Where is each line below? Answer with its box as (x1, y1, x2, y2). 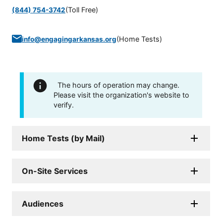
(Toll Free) (65, 5, 98, 14)
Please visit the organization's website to (54, 90, 189, 99)
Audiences (22, 198, 63, 209)
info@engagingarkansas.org (22, 35, 116, 43)
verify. (54, 100, 74, 109)
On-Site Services (22, 166, 88, 176)
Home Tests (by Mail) (22, 133, 105, 143)
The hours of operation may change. (57, 80, 179, 89)
